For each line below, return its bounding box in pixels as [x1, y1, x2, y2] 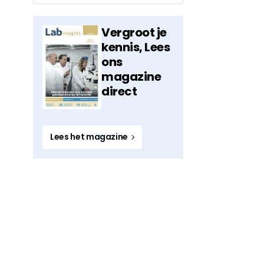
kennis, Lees [101, 39, 170, 55]
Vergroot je [101, 24, 167, 41]
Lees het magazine [50, 131, 130, 143]
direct [101, 83, 137, 100]
